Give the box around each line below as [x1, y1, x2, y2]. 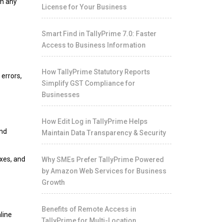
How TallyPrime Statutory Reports [41, 68, 150, 76]
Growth [41, 178, 65, 186]
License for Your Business [41, 3, 127, 11]
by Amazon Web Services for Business [41, 167, 166, 175]
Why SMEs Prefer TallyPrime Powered [41, 156, 164, 164]
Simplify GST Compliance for [41, 79, 135, 87]
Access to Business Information [41, 41, 146, 49]
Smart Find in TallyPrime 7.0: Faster [41, 30, 157, 38]
